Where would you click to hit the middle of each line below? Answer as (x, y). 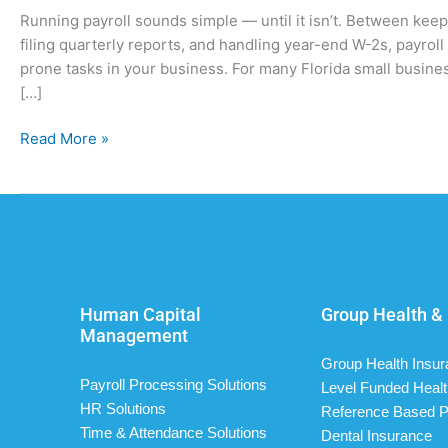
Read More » (64, 138)
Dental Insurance (376, 435)
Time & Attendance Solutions (173, 432)
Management (134, 336)
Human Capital (140, 315)
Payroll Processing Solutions (173, 384)
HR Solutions (123, 408)
